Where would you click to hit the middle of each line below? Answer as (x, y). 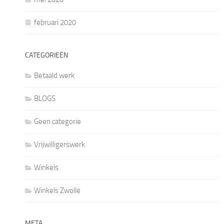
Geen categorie (57, 121)
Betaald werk (54, 75)
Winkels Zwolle (57, 190)
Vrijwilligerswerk (59, 144)
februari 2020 (55, 22)
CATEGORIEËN (46, 55)
